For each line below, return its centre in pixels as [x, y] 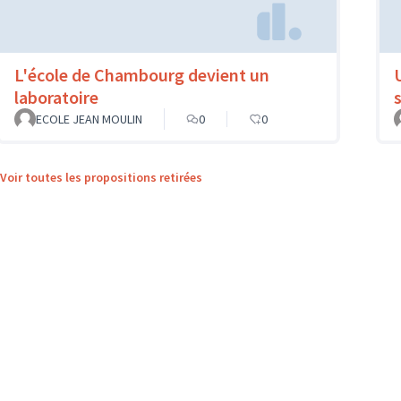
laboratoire [56, 97]
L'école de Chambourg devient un [142, 74]
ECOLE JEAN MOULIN [89, 119]
